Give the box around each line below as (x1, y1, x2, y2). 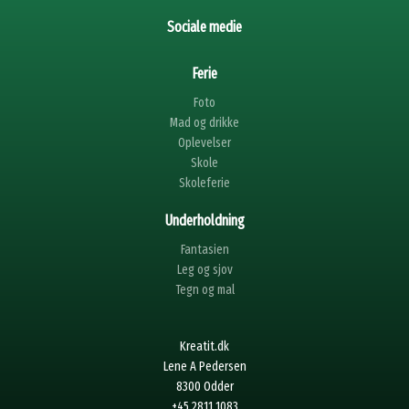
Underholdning (164, 211, 245, 229)
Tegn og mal (174, 281, 235, 298)
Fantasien (180, 241, 229, 257)
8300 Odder (175, 378, 234, 394)
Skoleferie (179, 174, 230, 191)
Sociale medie (167, 17, 242, 36)
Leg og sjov (176, 261, 233, 278)
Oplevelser (178, 134, 231, 151)
